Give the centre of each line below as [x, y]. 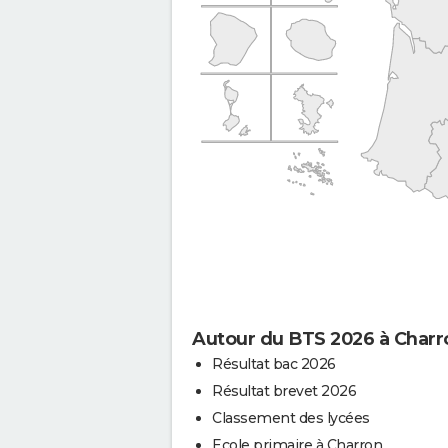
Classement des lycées [291, 417]
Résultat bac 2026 [274, 363]
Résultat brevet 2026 [284, 390]
